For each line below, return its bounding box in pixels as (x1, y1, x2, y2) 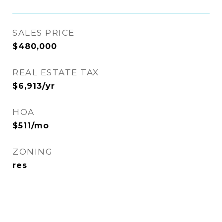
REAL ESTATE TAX (12, 67, 99, 77)
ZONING (12, 147, 53, 157)
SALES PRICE (12, 28, 75, 38)
